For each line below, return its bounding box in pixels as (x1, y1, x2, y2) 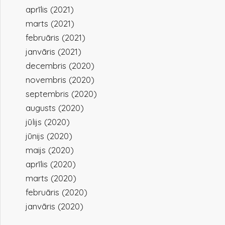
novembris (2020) (26, 74, 95, 85)
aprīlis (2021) (26, 4, 74, 15)
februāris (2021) (26, 32, 86, 43)
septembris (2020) (26, 88, 97, 99)
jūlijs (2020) (26, 117, 70, 127)
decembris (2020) (26, 60, 95, 71)
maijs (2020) (26, 145, 74, 155)
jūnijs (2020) (26, 131, 73, 141)
